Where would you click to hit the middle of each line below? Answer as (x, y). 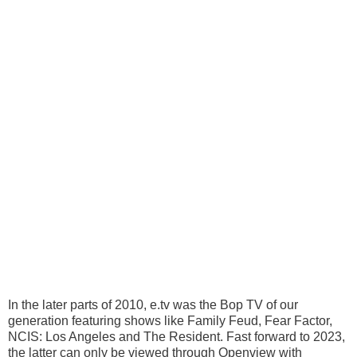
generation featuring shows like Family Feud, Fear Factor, (170, 320)
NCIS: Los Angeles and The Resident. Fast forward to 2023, (177, 336)
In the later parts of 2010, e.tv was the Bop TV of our (153, 304)
